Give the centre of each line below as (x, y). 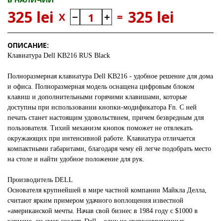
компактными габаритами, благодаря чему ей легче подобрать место (109, 149)
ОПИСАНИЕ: (28, 45)
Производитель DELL (40, 180)
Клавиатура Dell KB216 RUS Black (59, 55)
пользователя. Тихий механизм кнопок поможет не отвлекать (100, 128)
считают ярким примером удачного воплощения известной (95, 201)
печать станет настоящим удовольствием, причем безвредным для (106, 118)
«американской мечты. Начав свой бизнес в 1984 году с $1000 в (103, 211)
